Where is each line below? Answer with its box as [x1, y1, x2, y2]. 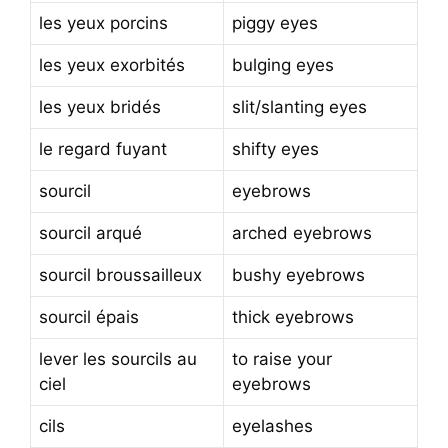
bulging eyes [232, 54, 334, 75]
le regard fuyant [39, 138, 167, 159]
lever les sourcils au [39, 348, 197, 369]
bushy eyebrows [232, 264, 365, 285]
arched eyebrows [232, 222, 372, 243]
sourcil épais [39, 306, 139, 327]
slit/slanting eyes [232, 96, 367, 117]
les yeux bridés [39, 96, 161, 117]
